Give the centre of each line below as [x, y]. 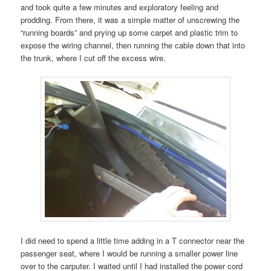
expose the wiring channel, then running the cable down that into [133, 45]
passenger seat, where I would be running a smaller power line [129, 253]
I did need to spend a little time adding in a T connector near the [133, 241]
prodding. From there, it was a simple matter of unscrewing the [130, 19]
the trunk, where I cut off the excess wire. [93, 57]
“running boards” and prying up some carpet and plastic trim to [129, 32]
